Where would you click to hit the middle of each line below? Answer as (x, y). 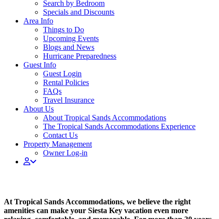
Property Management (58, 144)
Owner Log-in (65, 153)
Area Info (38, 21)
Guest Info (40, 65)
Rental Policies (66, 82)
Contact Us (60, 135)
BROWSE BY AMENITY (68, 180)
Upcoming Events (71, 38)
